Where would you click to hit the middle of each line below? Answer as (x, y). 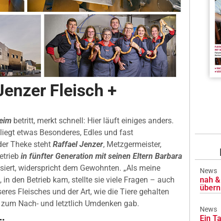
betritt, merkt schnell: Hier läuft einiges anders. (92, 121)
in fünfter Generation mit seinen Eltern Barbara (101, 156)
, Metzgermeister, (132, 144)
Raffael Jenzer (78, 144)
